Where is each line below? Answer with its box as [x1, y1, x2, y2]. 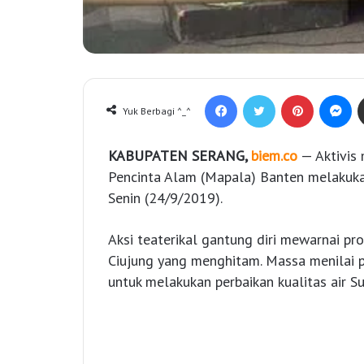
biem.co [251, 146, 297, 166]
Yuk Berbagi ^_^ [123, 105, 191, 118]
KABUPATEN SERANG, [108, 146, 251, 166]
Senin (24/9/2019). [108, 188, 223, 208]
